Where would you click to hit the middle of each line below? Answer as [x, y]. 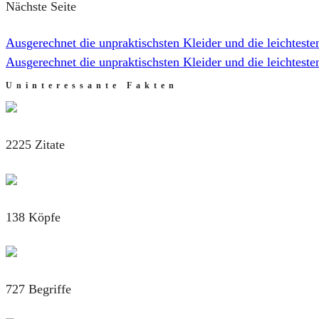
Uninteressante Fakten [92, 85]
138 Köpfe [33, 217]
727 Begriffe [38, 289]
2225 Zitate [35, 144]
